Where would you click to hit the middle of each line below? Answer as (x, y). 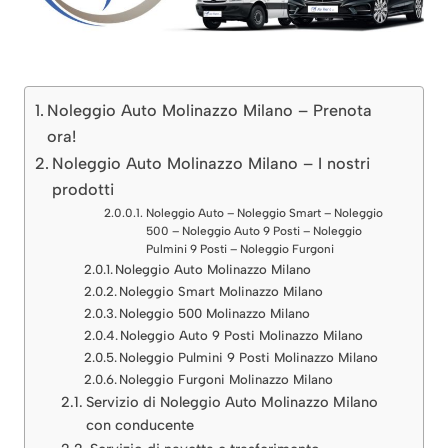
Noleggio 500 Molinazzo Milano (215, 313)
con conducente (139, 424)
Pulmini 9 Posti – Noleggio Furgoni (239, 248)
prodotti (83, 189)
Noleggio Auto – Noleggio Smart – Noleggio (264, 212)
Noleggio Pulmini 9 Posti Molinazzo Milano (249, 357)
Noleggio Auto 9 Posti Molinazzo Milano (242, 335)
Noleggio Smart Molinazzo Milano (221, 291)
